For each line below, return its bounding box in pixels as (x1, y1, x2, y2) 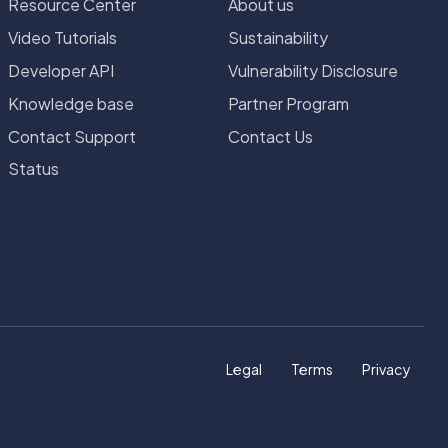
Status (8, 158, 59, 180)
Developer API (8, 59, 114, 81)
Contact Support (8, 125, 136, 147)
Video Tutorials (8, 26, 117, 48)
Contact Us (228, 125, 313, 147)
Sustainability (228, 26, 328, 48)
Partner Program (228, 92, 349, 114)
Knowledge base (8, 92, 134, 114)
